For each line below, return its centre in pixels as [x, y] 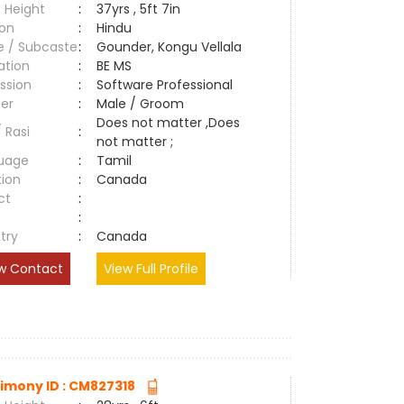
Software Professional [165, 85]
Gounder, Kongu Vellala [170, 47]
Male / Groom [144, 104]
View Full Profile [151, 269]
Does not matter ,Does [169, 123]
